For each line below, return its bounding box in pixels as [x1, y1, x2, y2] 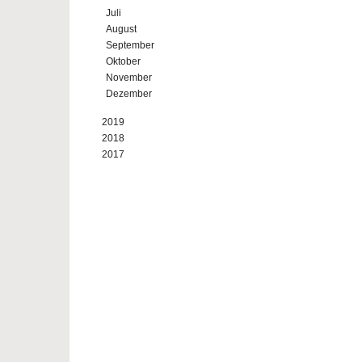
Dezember [106, 88, 152, 99]
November [106, 72, 152, 83]
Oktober [106, 56, 141, 67]
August [106, 23, 137, 35]
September [106, 40, 154, 51]
